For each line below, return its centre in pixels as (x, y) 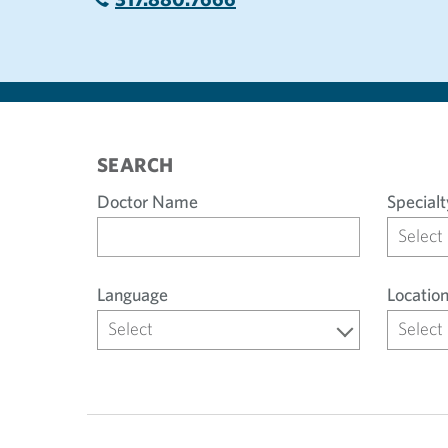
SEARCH (135, 164)
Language (132, 294)
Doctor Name (147, 201)
